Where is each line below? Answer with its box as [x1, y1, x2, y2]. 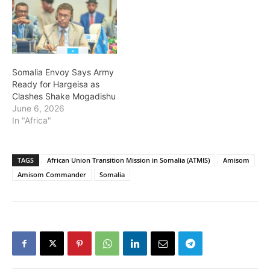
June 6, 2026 [12, 103, 64, 114]
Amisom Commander [17, 170, 86, 180]
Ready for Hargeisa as [12, 79, 99, 90]
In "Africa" [12, 115, 51, 126]
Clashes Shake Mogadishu [12, 91, 116, 102]
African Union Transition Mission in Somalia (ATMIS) [47, 155, 210, 165]
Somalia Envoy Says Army [12, 67, 114, 78]
